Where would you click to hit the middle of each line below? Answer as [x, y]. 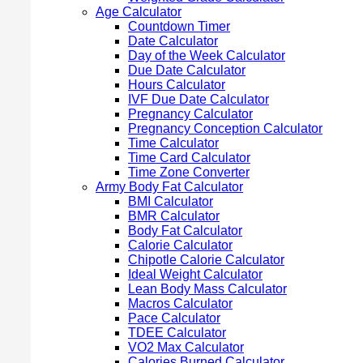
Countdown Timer [179, 26]
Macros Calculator [180, 303]
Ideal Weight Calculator [195, 274]
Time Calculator [173, 143]
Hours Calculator [177, 84]
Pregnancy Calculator [190, 113]
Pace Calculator [174, 318]
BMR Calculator [174, 216]
